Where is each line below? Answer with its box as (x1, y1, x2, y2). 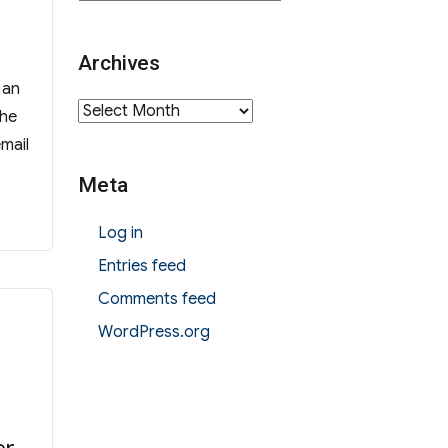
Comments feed (97, 289, 216, 310)
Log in (97, 223, 143, 244)
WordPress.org (97, 322, 210, 343)
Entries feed (97, 256, 186, 277)
